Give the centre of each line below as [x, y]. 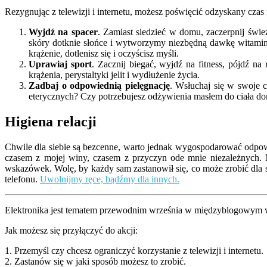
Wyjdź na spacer [63, 32]
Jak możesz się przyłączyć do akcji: [71, 231]
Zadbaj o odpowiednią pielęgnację [99, 86]
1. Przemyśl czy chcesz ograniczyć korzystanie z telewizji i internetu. [134, 251]
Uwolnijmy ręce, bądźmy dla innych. [110, 179]
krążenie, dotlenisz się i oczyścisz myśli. [104, 54]
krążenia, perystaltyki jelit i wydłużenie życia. [114, 75]
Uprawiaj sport [60, 64]
